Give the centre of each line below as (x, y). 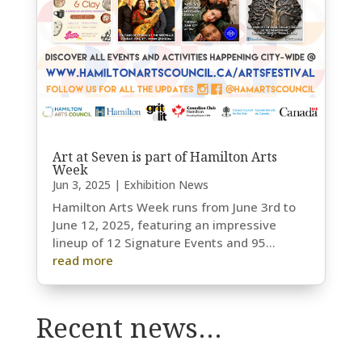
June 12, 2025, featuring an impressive (164, 224)
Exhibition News (166, 184)
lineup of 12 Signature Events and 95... (164, 242)
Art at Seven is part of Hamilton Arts (164, 156)
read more (82, 260)
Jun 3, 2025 (81, 184)
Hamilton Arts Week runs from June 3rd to (174, 206)
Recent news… (129, 327)
